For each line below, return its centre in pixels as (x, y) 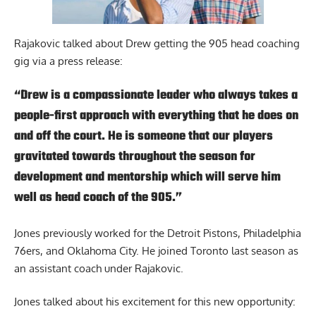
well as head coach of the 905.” (98, 198)
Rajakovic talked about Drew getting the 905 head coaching (157, 43)
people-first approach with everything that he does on (156, 116)
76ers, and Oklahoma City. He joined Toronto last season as (156, 250)
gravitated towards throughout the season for (135, 157)
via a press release (76, 61)
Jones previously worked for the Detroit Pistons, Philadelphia (158, 233)
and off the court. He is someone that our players (144, 136)
